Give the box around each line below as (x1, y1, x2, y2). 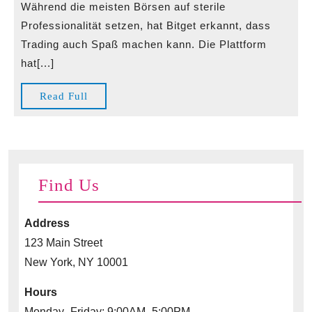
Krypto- (207, 8, 260, 25)
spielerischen (207, 62, 297, 79)
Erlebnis (207, 80, 263, 97)
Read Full (40, 91, 88, 102)
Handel (207, 26, 256, 43)
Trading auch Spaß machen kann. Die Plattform (21, 38, 267, 50)
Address (24, 217, 70, 229)
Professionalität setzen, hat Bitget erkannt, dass (21, 19, 271, 31)
